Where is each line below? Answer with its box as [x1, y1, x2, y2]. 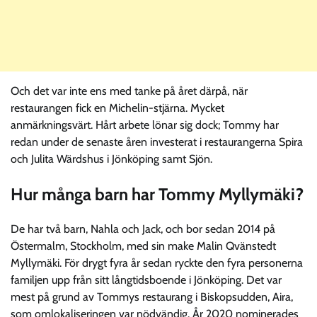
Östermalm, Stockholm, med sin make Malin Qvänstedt [11, 239, 276, 253]
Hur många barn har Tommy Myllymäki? [11, 183, 304, 204]
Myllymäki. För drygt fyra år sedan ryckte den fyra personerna [11, 256, 303, 270]
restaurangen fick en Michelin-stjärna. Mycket [11, 100, 224, 115]
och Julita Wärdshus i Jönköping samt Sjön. [11, 151, 212, 166]
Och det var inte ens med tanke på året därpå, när [11, 83, 248, 98]
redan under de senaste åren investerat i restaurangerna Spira [11, 134, 303, 149]
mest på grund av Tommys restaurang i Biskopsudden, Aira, [11, 290, 293, 304]
